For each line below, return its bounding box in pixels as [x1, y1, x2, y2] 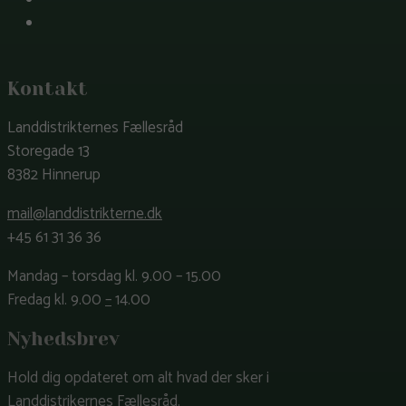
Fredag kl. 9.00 [7, 287, 105, 314]
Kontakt [7, 78, 88, 101]
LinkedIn [43, 9, 98, 35]
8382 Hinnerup [7, 162, 101, 188]
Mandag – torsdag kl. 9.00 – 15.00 [7, 264, 221, 290]
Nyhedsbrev [7, 327, 120, 350]
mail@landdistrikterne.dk [7, 201, 162, 227]
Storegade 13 [7, 139, 90, 165]
